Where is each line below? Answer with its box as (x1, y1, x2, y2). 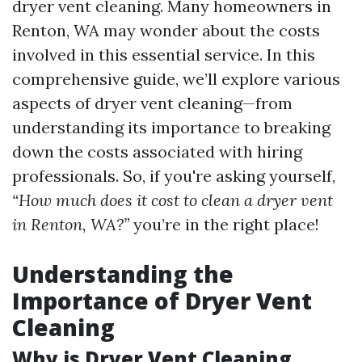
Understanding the (12, 259, 234, 289)
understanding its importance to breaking (12, 117, 330, 137)
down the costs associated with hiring (12, 141, 302, 162)
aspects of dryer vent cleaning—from (12, 93, 293, 113)
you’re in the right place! (129, 214, 319, 234)
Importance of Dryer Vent (12, 285, 312, 316)
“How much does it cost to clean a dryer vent (12, 190, 333, 210)
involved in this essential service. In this (12, 44, 315, 65)
